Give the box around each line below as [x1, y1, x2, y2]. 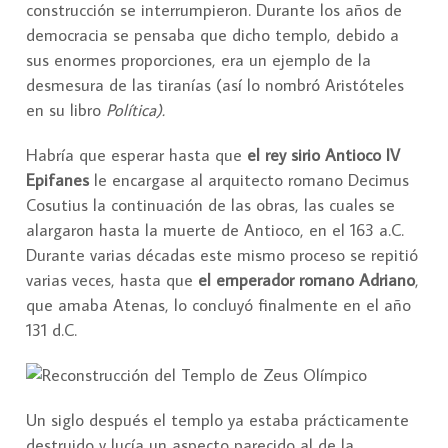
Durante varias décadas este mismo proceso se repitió [26, 244, 418, 267]
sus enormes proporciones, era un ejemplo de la [26, 49, 371, 72]
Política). [106, 99, 165, 122]
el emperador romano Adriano [198, 269, 415, 292]
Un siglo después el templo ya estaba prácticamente [26, 409, 409, 432]
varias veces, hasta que [26, 269, 198, 292]
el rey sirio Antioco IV [247, 144, 400, 167]
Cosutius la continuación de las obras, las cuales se [26, 194, 395, 217]
